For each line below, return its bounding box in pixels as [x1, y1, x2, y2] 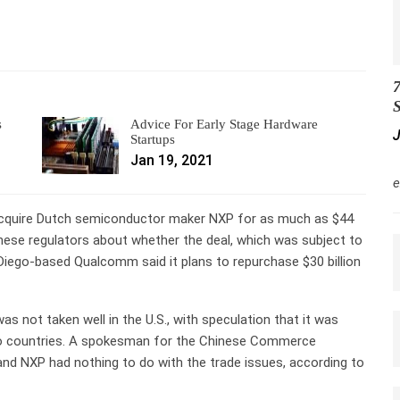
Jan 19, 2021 [130, 151, 214, 169]
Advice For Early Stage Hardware [130, 116, 319, 131]
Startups [130, 131, 176, 146]
